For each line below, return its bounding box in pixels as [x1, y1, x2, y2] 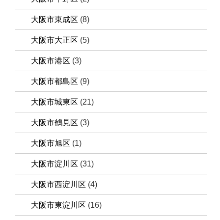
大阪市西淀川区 [31, 180, 86, 189]
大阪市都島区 [31, 77, 79, 85]
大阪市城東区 [31, 97, 79, 106]
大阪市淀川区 [31, 159, 79, 168]
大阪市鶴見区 [31, 118, 79, 127]
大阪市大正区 [31, 35, 79, 44]
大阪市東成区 [31, 15, 79, 24]
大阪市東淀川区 [31, 200, 86, 209]
